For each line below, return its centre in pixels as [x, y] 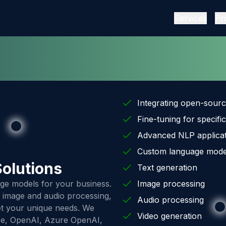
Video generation [169, 216]
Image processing [171, 184]
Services [190, 18]
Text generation [167, 167]
